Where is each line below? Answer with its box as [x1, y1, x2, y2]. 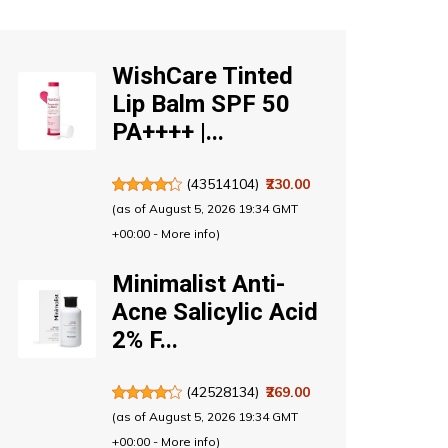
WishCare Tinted [111, 62, 293, 91]
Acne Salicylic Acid [111, 298, 318, 327]
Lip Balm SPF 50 [111, 90, 290, 119]
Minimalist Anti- [111, 270, 285, 299]
